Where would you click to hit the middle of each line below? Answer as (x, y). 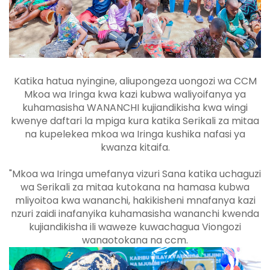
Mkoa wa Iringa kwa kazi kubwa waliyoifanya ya (135, 94)
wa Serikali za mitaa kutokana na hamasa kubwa (135, 187)
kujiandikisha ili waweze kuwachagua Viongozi (135, 227)
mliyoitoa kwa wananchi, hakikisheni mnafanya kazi (135, 200)
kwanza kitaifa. (135, 147)
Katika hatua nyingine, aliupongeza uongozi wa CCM (135, 81)
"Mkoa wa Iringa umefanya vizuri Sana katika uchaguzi (135, 174)
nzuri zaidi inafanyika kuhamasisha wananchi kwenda (135, 213)
